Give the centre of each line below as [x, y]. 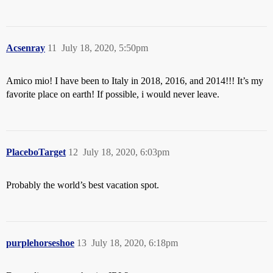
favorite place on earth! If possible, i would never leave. [113, 94]
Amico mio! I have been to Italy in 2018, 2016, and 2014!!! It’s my [135, 80]
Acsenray [26, 48]
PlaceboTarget [36, 152]
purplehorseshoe [40, 243]
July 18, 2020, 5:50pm [105, 48]
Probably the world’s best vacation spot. [83, 185]
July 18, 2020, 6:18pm [135, 243]
